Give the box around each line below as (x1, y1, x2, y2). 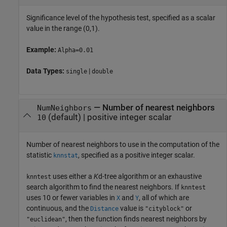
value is (119, 204, 145, 212)
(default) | (46, 112, 87, 123)
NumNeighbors (36, 104, 92, 112)
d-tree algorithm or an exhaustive (98, 172, 202, 180)
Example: (26, 45, 58, 54)
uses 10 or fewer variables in (26, 193, 117, 202)
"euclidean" (26, 215, 65, 223)
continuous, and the (26, 204, 90, 212)
